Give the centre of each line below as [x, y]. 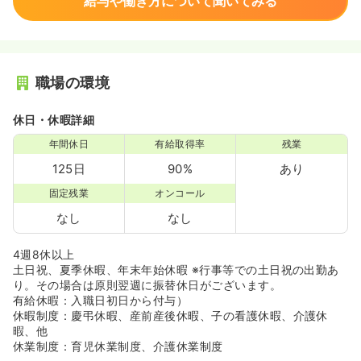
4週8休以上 [44, 254]
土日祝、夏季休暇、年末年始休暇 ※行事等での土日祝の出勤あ [176, 270]
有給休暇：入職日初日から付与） [101, 300]
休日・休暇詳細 [54, 120]
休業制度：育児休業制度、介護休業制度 [118, 346]
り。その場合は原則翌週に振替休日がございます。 [147, 285]
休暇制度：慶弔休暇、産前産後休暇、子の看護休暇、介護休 [170, 315]
